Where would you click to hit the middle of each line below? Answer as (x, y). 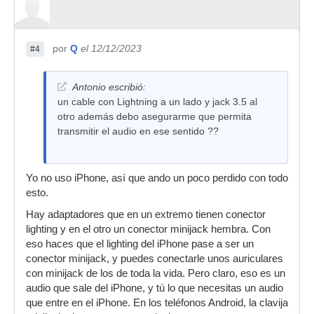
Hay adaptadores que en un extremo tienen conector (146, 214)
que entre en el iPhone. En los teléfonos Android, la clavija (157, 303)
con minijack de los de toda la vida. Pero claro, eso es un (156, 273)
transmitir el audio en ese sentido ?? (138, 131)
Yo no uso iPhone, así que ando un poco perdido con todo (157, 178)
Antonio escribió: (109, 87)
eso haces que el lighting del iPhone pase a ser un (140, 244)
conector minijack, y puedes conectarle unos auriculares (155, 259)
